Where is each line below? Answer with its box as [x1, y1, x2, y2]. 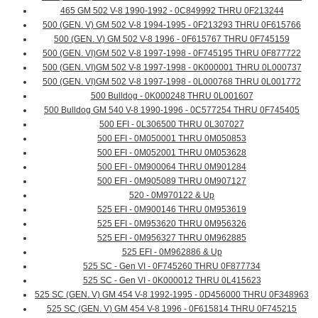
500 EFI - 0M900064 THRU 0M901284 [97, 162, 246, 172]
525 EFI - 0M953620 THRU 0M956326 [97, 219, 246, 229]
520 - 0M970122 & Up [129, 190, 214, 201]
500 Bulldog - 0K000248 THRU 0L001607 [90, 91, 253, 102]
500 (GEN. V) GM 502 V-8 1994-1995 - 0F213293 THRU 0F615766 [43, 20, 301, 31]
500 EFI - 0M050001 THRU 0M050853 [97, 133, 246, 144]
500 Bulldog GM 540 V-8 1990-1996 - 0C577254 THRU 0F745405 [44, 105, 300, 116]
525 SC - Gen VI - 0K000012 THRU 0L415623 [82, 275, 261, 286]
